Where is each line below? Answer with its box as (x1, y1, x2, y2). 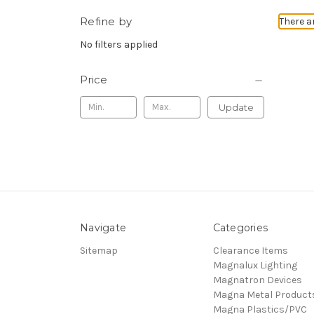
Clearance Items (212, 244, 288, 257)
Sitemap (80, 244, 118, 257)
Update (218, 101, 254, 113)
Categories (212, 221, 268, 234)
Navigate (80, 221, 126, 234)
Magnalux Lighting (212, 259, 297, 271)
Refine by (80, 14, 132, 28)
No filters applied (80, 38, 158, 50)
